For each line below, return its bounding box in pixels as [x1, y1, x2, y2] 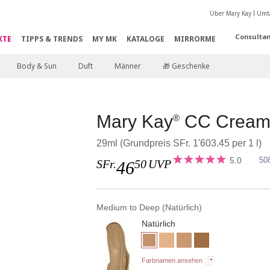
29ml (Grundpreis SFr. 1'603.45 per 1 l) [96, 138, 262, 148]
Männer [114, 61, 141, 71]
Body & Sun [16, 61, 57, 71]
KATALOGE [126, 34, 165, 44]
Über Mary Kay [209, 9, 251, 18]
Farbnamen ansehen [142, 257, 203, 264]
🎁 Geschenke [162, 61, 210, 71]
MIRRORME [174, 34, 216, 44]
